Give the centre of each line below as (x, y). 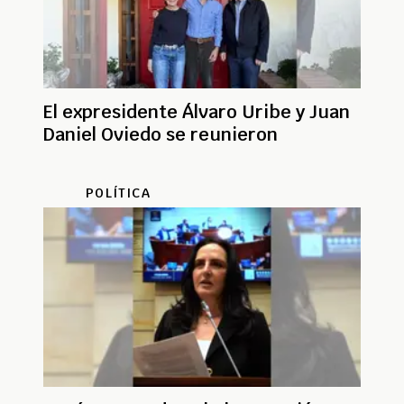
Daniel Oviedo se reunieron (161, 135)
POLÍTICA (118, 193)
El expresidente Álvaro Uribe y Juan (197, 112)
